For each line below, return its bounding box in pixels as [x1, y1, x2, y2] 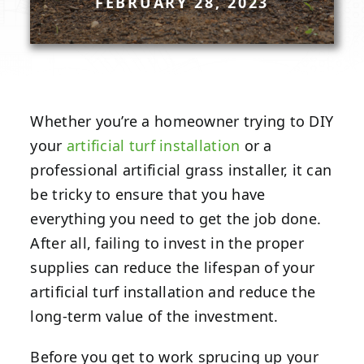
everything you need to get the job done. [30, 209, 322, 228]
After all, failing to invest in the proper [30, 233, 304, 253]
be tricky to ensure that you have [30, 184, 266, 204]
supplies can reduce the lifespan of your [30, 258, 315, 277]
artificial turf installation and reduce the [30, 282, 316, 301]
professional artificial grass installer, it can [30, 160, 332, 180]
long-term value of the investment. [30, 306, 279, 326]
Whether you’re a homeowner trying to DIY [30, 111, 334, 131]
